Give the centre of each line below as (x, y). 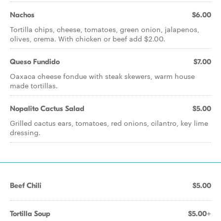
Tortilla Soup (30, 214)
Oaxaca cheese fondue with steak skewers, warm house (102, 76)
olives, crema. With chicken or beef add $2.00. (88, 38)
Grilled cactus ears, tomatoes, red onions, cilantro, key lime (109, 123)
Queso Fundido (35, 62)
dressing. (25, 132)
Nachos (22, 15)
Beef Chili (26, 185)
